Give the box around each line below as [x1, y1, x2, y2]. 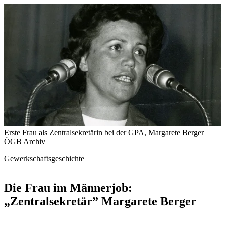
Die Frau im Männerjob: [4, 181, 132, 194]
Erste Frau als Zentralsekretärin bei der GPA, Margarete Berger [4, 128, 204, 137]
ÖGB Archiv [4, 137, 45, 146]
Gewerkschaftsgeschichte [4, 154, 84, 163]
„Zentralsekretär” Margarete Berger [4, 194, 196, 208]
